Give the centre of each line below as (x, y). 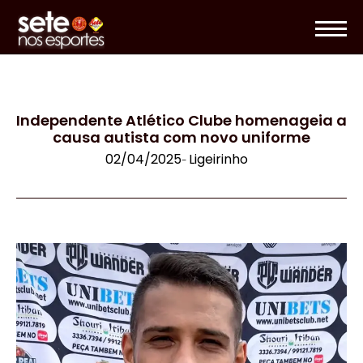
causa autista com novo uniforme (181, 138)
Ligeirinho (218, 160)
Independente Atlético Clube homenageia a (181, 121)
